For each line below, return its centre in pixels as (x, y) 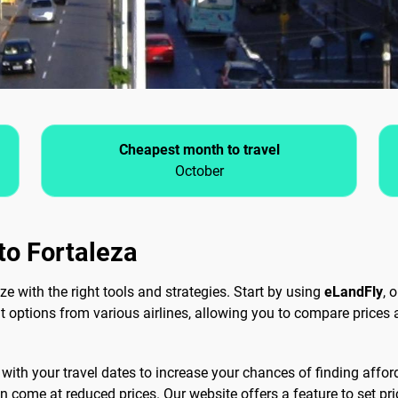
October (199, 171)
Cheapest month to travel (199, 150)
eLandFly (354, 292)
